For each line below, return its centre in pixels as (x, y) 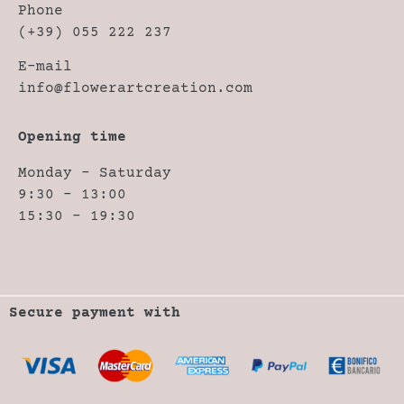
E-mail (45, 66)
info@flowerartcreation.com (135, 88)
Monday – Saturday (95, 174)
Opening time (72, 138)
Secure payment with (95, 312)
